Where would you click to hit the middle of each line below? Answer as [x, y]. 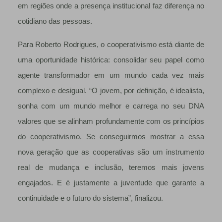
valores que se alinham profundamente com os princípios [111, 122]
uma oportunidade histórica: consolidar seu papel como [111, 60]
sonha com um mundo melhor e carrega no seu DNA [111, 106]
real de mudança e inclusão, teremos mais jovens [111, 168]
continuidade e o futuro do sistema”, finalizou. [90, 198]
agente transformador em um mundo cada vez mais [111, 76]
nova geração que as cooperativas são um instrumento [111, 152]
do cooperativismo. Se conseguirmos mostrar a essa [111, 137]
